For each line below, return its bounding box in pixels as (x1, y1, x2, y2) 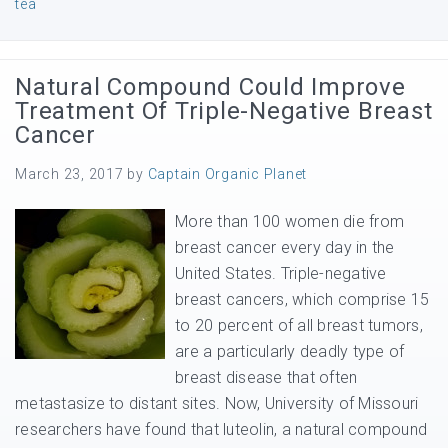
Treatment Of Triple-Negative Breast (15, 97, 433, 125)
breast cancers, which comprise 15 (175, 290, 430, 309)
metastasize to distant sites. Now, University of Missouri (15, 394, 419, 413)
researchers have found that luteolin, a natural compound (15, 420, 427, 439)
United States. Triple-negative (175, 264, 387, 283)
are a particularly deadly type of (175, 342, 405, 361)
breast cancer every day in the (175, 238, 395, 257)
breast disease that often (175, 368, 358, 387)
